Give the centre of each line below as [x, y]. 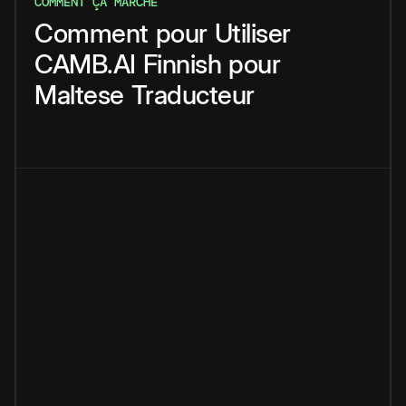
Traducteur [193, 95]
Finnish [182, 64]
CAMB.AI [85, 64]
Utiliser [252, 34]
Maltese [79, 95]
